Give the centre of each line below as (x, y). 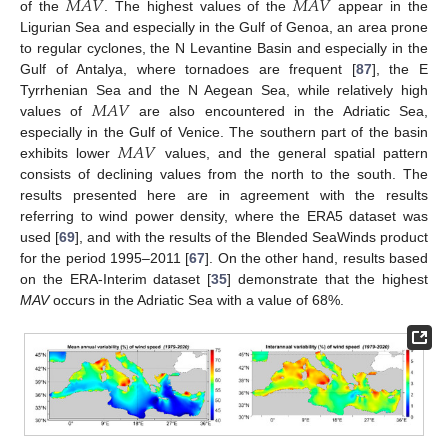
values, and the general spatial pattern (292, 153)
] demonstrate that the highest (327, 279)
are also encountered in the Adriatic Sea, (279, 111)
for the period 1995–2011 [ (105, 258)
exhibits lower (69, 153)
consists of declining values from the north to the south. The (224, 174)
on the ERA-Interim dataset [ (115, 279)
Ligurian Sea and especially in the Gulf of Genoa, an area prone (224, 27)
